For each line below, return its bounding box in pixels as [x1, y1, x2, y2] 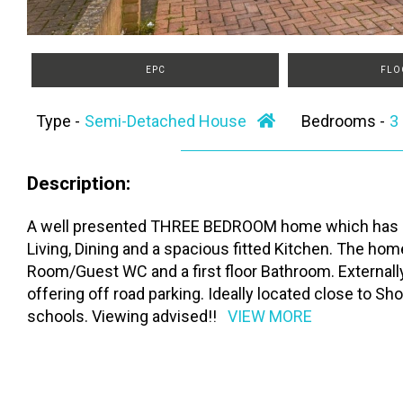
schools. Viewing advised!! [27, 307, 217, 327]
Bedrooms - [300, 112, 389, 131]
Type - [35, 112, 84, 131]
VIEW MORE [228, 307, 312, 327]
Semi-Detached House [84, 112, 257, 131]
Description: [27, 172, 130, 195]
